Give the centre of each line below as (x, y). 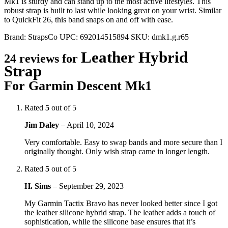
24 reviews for (42, 58)
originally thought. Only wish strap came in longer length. (117, 151)
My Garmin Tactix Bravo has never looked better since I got (121, 203)
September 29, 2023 (91, 186)
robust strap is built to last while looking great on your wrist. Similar (113, 10)
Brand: (16, 37)
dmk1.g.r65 (170, 37)
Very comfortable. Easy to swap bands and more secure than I (123, 142)
